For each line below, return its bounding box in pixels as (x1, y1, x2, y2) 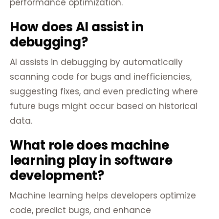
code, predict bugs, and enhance (10, 204, 151, 217)
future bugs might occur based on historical (10, 100, 197, 112)
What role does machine (10, 136, 169, 154)
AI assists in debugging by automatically (10, 56, 183, 68)
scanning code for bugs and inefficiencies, (10, 71, 192, 83)
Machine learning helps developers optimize (10, 190, 196, 202)
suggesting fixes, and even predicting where (10, 86, 198, 98)
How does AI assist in (10, 18, 144, 36)
